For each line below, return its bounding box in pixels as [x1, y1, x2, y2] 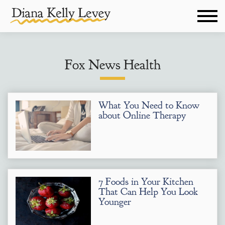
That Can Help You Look [98, 185, 198, 198]
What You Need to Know [98, 99, 199, 111]
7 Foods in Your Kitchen [98, 175, 193, 188]
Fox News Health [64, 56, 161, 74]
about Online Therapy [98, 109, 186, 122]
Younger [98, 195, 131, 208]
